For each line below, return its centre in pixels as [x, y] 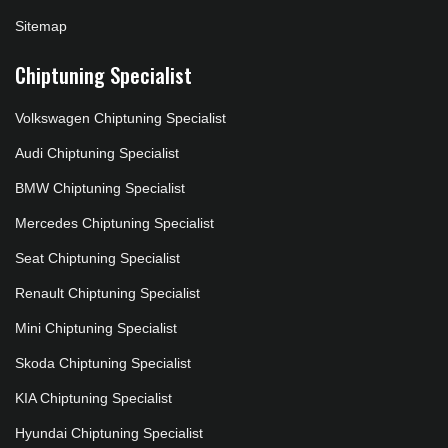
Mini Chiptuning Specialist [96, 328]
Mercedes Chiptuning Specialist [114, 223]
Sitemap [41, 26]
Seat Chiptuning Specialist [97, 258]
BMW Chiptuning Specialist [100, 188]
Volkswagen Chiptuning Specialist [120, 118]
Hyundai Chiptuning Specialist [109, 433]
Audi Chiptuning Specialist [97, 153]
